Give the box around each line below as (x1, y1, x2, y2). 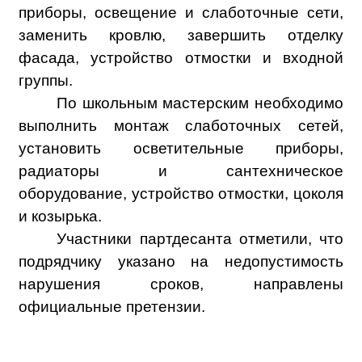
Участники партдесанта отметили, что (57, 230, 343, 248)
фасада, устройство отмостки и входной (19, 49, 343, 67)
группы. (19, 72, 73, 90)
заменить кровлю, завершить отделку (19, 27, 343, 44)
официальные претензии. (19, 298, 205, 316)
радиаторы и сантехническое (19, 162, 343, 180)
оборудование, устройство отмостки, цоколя (19, 185, 343, 203)
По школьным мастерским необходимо (57, 95, 343, 112)
